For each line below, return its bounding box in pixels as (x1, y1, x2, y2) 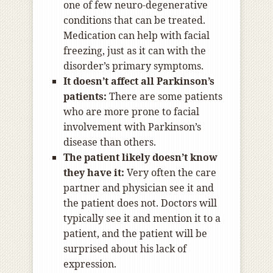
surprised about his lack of (63, 242, 186, 256)
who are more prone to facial (63, 105, 199, 119)
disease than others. (63, 135, 156, 149)
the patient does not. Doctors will (63, 196, 217, 210)
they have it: (63, 166, 124, 180)
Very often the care (124, 166, 216, 180)
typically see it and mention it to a (63, 211, 221, 225)
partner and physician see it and (63, 181, 214, 195)
